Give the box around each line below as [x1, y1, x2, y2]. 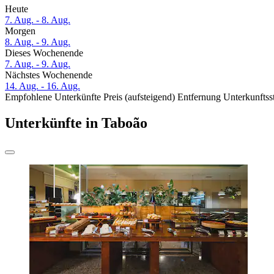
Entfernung [177, 92, 221, 103]
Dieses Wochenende [5, 48, 83, 59]
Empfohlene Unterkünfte [5, 92, 101, 103]
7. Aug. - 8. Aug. [5, 15, 70, 26]
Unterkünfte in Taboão [5, 115, 147, 131]
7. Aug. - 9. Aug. [5, 59, 70, 70]
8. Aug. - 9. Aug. [5, 37, 70, 48]
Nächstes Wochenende [5, 70, 92, 81]
